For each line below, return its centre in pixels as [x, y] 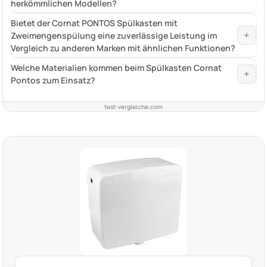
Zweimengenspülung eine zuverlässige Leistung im [114, 35]
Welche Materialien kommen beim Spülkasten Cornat [116, 67]
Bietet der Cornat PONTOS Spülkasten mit [94, 23]
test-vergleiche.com [133, 106]
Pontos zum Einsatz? [53, 80]
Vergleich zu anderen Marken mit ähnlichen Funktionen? [123, 48]
